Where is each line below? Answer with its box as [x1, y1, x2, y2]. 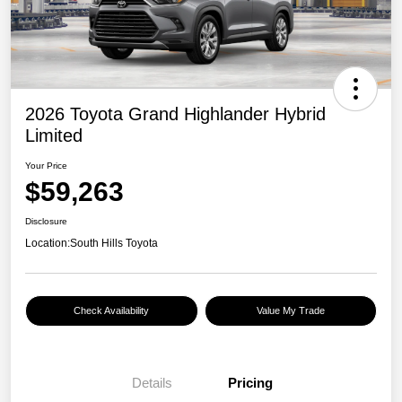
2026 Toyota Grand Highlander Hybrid [25, 103, 326, 124]
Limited [25, 125, 83, 145]
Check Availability [74, 304, 150, 316]
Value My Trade [256, 304, 325, 316]
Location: [25, 236, 70, 249]
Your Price [25, 160, 67, 170]
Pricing [228, 374, 273, 390]
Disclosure [25, 215, 67, 226]
